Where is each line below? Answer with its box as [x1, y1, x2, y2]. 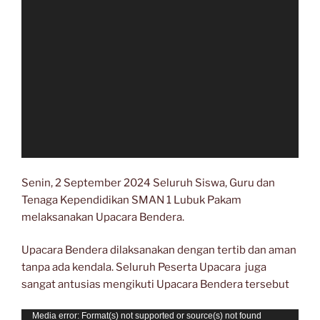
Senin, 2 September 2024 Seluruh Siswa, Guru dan [21, 176, 275, 189]
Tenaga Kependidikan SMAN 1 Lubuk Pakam [21, 193, 241, 206]
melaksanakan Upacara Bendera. [21, 210, 184, 224]
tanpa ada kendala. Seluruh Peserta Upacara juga [21, 261, 266, 274]
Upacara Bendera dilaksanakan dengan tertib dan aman [21, 244, 296, 257]
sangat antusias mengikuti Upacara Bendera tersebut [21, 278, 289, 291]
